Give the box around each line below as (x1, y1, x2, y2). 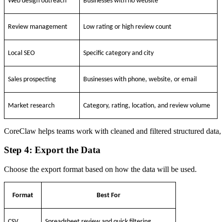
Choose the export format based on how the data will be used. (4, 165, 197, 174)
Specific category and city (83, 49, 154, 57)
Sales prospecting (8, 75, 56, 83)
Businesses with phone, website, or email (83, 75, 197, 83)
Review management (8, 23, 68, 31)
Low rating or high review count (83, 23, 172, 31)
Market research (8, 102, 55, 110)
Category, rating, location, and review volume (83, 102, 211, 110)
